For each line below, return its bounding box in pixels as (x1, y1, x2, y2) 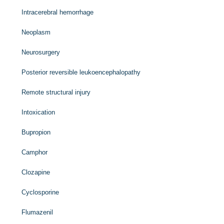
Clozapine (21, 168, 50, 176)
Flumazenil (21, 208, 53, 216)
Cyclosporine (21, 188, 59, 196)
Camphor (21, 148, 48, 156)
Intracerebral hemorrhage (21, 8, 94, 16)
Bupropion (21, 128, 51, 136)
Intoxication (21, 108, 55, 116)
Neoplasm (21, 28, 51, 36)
